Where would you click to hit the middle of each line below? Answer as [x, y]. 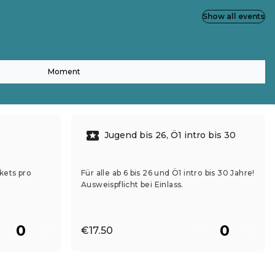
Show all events [234, 16]
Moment [64, 71]
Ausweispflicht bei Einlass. [132, 184]
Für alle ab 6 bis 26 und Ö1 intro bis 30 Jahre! [168, 172]
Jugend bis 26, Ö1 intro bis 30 [170, 135]
